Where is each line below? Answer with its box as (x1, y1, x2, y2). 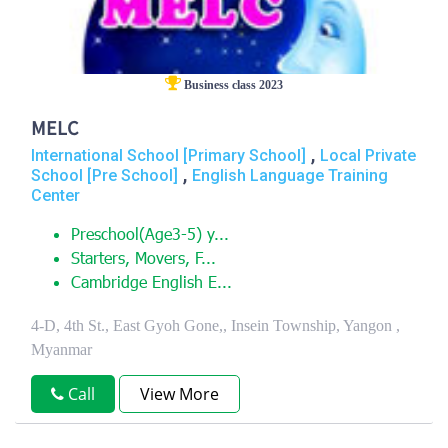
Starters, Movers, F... (71, 248, 216, 272)
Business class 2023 (181, 78, 283, 92)
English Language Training (192, 166, 388, 185)
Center (31, 186, 80, 205)
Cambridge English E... (71, 272, 232, 296)
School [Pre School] (31, 166, 178, 185)
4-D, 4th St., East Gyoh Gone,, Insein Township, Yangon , (31, 317, 400, 334)
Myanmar (31, 341, 92, 358)
